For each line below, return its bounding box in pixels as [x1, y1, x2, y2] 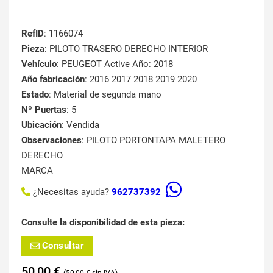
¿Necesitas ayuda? [33, 186, 112, 197]
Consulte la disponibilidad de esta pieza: [21, 216, 185, 228]
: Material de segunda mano [49, 88, 161, 100]
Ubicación [21, 119, 62, 130]
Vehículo [21, 58, 57, 69]
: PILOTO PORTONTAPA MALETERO [82, 134, 225, 146]
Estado [21, 88, 49, 100]
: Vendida [62, 119, 99, 130]
